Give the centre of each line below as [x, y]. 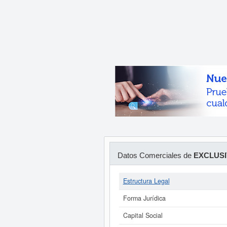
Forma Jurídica [144, 198]
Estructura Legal [146, 181]
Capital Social [143, 215]
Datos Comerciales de [155, 155]
